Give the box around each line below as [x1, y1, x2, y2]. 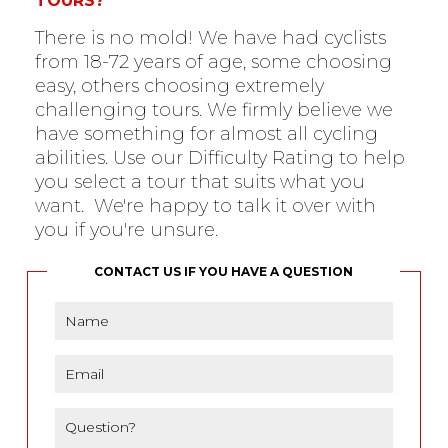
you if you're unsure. [34, 219, 218, 242]
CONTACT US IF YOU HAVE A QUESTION [94, 263, 354, 279]
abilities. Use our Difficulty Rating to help [34, 147, 405, 170]
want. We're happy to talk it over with [34, 195, 376, 218]
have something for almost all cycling [34, 123, 378, 146]
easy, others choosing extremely [34, 75, 324, 98]
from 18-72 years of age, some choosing [34, 51, 392, 74]
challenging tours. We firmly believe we [34, 99, 393, 122]
